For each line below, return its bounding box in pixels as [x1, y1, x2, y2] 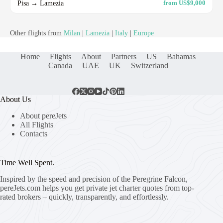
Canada [48, 61, 72, 70]
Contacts [20, 129, 47, 138]
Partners [111, 52, 137, 61]
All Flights [20, 120, 53, 129]
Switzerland [130, 61, 168, 70]
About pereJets [20, 111, 67, 120]
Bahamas [167, 52, 196, 61]
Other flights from [10, 29, 64, 37]
